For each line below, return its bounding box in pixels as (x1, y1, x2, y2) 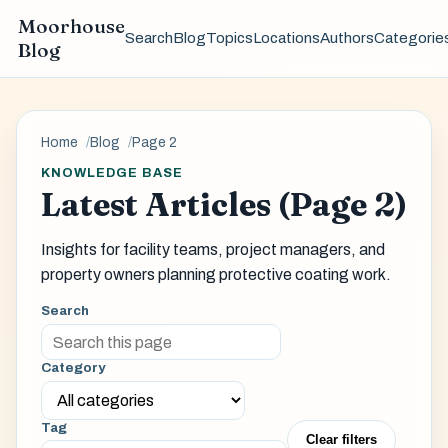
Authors (319, 30, 374, 47)
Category (41, 360, 105, 376)
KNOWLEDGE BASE (41, 165, 184, 180)
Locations (252, 30, 320, 47)
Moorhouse (17, 14, 125, 39)
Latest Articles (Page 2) (41, 185, 407, 225)
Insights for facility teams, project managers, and (41, 241, 385, 259)
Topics (205, 30, 253, 47)
